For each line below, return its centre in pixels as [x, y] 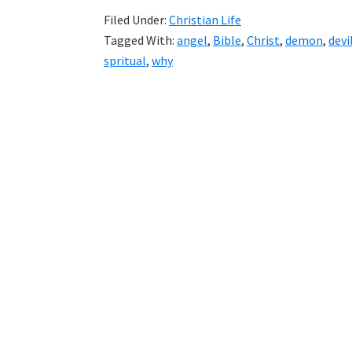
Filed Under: [136, 20]
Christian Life [205, 20]
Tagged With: [140, 40]
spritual [125, 60]
